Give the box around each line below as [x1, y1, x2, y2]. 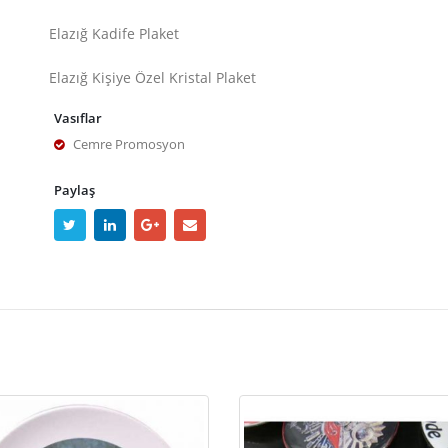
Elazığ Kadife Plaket [49, 24, 179, 43]
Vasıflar [54, 110, 102, 127]
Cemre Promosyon [73, 136, 185, 153]
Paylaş [54, 182, 95, 199]
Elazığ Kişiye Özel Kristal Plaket [49, 68, 256, 87]
